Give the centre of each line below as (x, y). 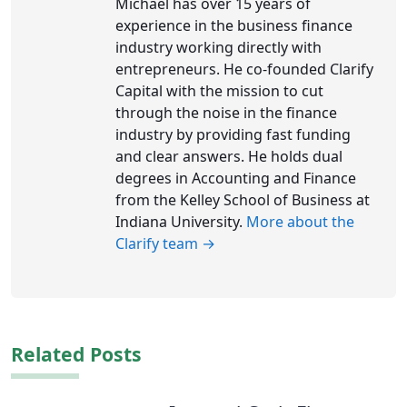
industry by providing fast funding (233, 135)
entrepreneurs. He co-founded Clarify (244, 69)
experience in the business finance (234, 26)
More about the (300, 222)
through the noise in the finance (226, 113)
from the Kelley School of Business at (243, 200)
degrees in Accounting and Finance (236, 179)
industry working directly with (218, 48)
